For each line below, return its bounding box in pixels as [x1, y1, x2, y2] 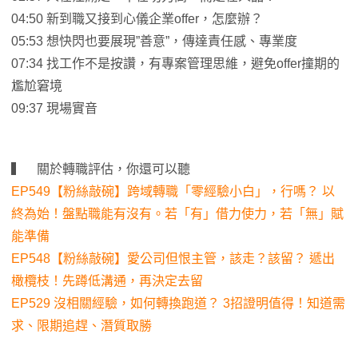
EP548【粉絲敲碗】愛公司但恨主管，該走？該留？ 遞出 [11, 252, 335, 266]
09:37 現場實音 [11, 101, 97, 116]
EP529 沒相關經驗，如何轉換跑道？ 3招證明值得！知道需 [11, 296, 345, 311]
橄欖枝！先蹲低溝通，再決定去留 [11, 274, 203, 288]
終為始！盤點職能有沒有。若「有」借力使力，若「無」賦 [11, 207, 344, 221]
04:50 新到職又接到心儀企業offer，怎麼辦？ [11, 12, 263, 26]
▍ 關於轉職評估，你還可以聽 [11, 162, 190, 177]
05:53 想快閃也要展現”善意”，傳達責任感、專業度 [11, 34, 297, 49]
